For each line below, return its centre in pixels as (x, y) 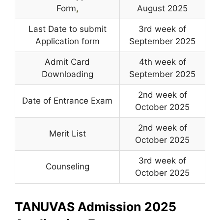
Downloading (67, 74)
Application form (67, 41)
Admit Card (67, 62)
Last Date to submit (67, 29)
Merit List (67, 133)
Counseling (67, 166)
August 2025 (162, 8)
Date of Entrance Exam (67, 100)
